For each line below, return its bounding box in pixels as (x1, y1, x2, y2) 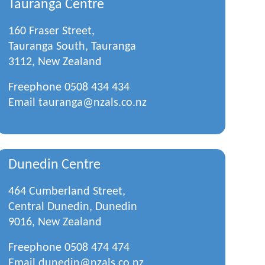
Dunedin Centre (8, 158, 101, 172)
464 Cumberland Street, (8, 186, 125, 198)
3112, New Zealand (8, 56, 102, 68)
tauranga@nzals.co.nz (38, 97, 147, 109)
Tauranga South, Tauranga (8, 41, 136, 53)
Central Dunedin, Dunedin (8, 201, 137, 213)
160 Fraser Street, (8, 25, 95, 37)
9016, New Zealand (8, 216, 102, 228)
